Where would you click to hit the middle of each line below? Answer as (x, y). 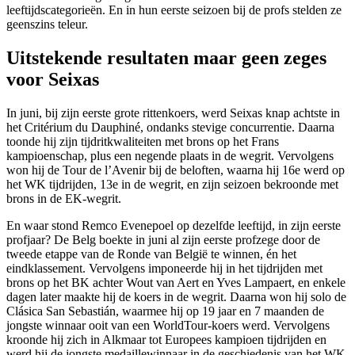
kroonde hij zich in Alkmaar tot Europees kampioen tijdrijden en (166, 340)
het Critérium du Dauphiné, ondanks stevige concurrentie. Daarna (170, 128)
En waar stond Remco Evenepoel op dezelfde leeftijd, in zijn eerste (174, 226)
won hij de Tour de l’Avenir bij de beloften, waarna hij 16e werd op (176, 170)
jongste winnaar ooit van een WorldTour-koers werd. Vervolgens (168, 326)
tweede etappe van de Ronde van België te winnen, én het (151, 254)
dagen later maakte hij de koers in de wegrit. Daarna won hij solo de (176, 297)
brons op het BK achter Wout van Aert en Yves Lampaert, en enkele (176, 283)
